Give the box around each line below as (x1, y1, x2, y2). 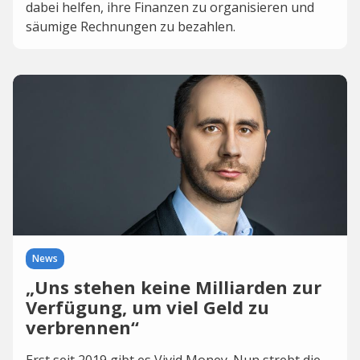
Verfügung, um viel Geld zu (26, 295, 269, 319)
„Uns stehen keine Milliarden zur (26, 275, 321, 299)
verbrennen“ (26, 315, 139, 339)
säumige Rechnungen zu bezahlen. (26, 18, 235, 35)
